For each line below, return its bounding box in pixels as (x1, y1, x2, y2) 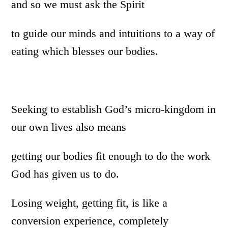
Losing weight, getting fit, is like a (11, 196, 168, 210)
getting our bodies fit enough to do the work (11, 150, 211, 163)
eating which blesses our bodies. (11, 45, 159, 58)
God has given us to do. (11, 167, 120, 181)
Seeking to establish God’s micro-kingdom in (11, 103, 216, 116)
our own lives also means (11, 121, 127, 134)
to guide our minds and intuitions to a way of (11, 27, 215, 40)
